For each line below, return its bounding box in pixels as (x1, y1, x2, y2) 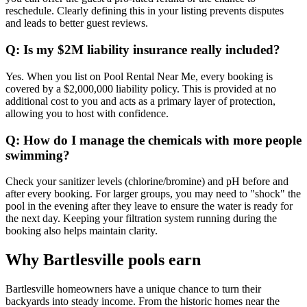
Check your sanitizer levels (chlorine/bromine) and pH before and (5, 175, 288, 188)
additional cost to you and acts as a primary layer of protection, (5, 95, 275, 107)
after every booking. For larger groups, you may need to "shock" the (5, 188, 301, 200)
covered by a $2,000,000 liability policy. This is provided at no (5, 82, 276, 95)
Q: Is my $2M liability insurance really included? (5, 42, 280, 58)
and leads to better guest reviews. (5, 17, 148, 29)
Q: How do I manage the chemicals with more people (5, 132, 302, 147)
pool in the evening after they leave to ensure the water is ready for (5, 200, 293, 212)
